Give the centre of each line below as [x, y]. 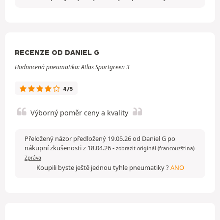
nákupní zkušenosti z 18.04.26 [69, 148]
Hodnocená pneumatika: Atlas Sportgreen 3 [72, 67]
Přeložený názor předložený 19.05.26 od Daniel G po [100, 138]
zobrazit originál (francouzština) [155, 148]
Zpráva [33, 157]
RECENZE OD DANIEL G [57, 52]
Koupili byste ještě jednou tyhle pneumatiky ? [103, 167]
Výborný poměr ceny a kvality [79, 112]
